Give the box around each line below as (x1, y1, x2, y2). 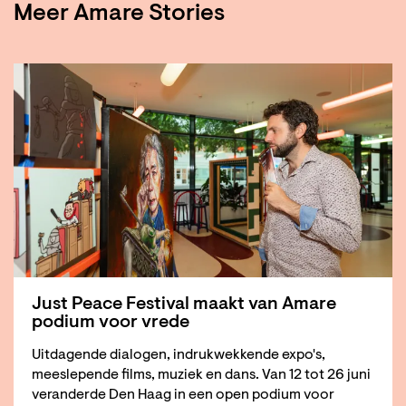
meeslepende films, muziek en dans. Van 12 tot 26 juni (32, 368, 371, 383)
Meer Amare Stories (14, 2, 225, 26)
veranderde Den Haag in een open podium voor (32, 388, 334, 403)
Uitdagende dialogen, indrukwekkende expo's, (32, 348, 325, 363)
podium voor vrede (32, 314, 189, 333)
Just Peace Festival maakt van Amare (32, 295, 336, 314)
